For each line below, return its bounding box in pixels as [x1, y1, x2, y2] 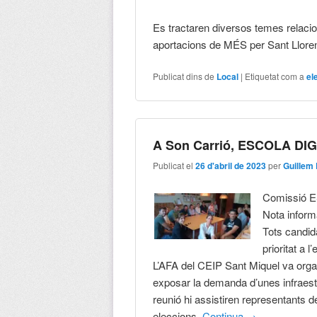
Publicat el [153, 158, 196, 171]
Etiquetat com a [245, 70, 305, 83]
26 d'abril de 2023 [195, 158, 267, 172]
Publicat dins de [153, 70, 215, 83]
